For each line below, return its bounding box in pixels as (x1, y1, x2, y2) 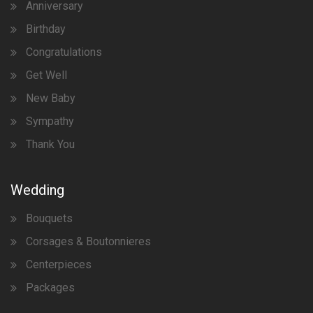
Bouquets (26, 211, 73, 225)
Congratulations (26, 45, 102, 59)
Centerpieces (26, 257, 92, 271)
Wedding (10, 181, 64, 198)
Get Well (26, 68, 67, 82)
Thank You (26, 137, 75, 151)
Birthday (26, 22, 66, 36)
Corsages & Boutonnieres (26, 234, 151, 248)
